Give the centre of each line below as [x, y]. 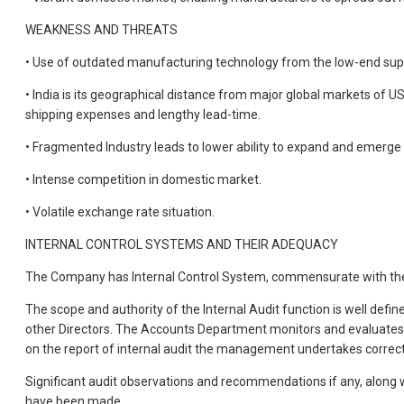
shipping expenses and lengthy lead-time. [143, 115]
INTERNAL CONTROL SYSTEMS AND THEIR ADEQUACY [182, 245]
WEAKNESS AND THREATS [101, 30]
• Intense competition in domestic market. [143, 180]
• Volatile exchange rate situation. [120, 212]
